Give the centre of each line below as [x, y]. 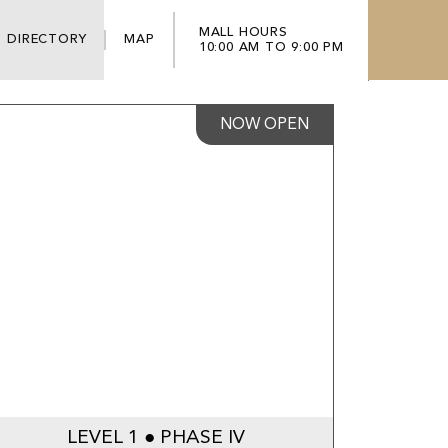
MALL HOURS [243, 32]
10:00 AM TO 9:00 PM [271, 47]
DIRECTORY [47, 39]
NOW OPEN [264, 125]
